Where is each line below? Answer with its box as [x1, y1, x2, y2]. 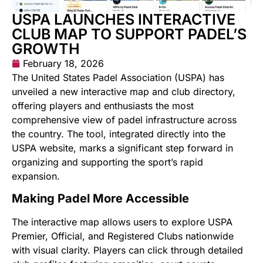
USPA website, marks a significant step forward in [12, 141, 233, 154]
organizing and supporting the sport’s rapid [12, 156, 203, 168]
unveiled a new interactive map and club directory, [12, 85, 235, 97]
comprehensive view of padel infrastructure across [12, 113, 237, 126]
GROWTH [12, 39, 80, 58]
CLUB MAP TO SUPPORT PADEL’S [12, 25, 247, 43]
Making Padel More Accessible [12, 191, 189, 206]
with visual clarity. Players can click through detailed [12, 244, 243, 257]
